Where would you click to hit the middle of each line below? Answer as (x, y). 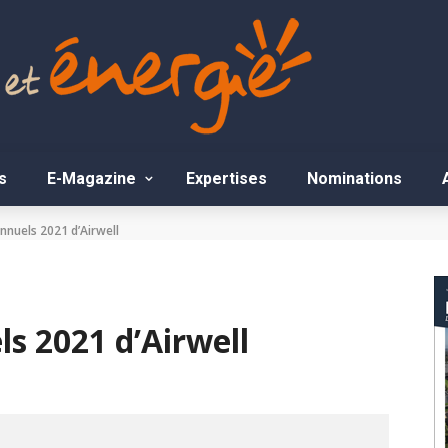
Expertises (226, 178)
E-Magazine (91, 178)
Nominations (354, 178)
